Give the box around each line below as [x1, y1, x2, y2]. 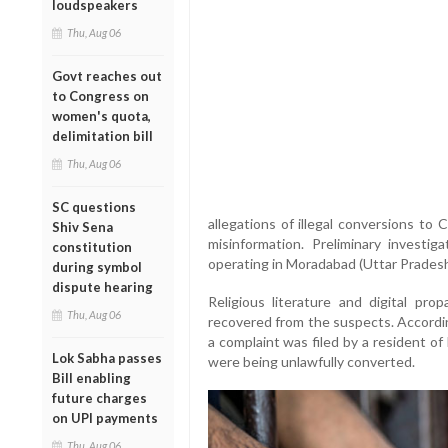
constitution [52, 238, 132, 255]
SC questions [52, 198, 136, 215]
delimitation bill [52, 127, 153, 144]
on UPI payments [52, 409, 158, 426]
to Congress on [52, 87, 149, 104]
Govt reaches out [52, 67, 162, 84]
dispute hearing [52, 278, 153, 295]
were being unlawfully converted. [207, 352, 415, 370]
